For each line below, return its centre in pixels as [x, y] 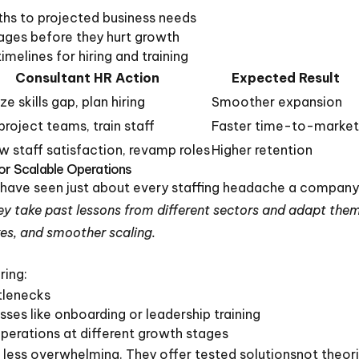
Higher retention [262, 149]
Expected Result [285, 77]
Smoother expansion [277, 101]
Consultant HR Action [87, 77]
